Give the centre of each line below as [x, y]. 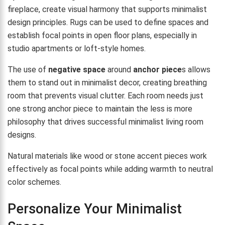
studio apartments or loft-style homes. [77, 48]
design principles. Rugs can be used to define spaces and [108, 22]
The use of [28, 69]
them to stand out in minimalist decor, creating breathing [107, 82]
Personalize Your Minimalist [95, 209]
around [119, 69]
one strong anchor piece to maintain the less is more [100, 108]
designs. [22, 135]
